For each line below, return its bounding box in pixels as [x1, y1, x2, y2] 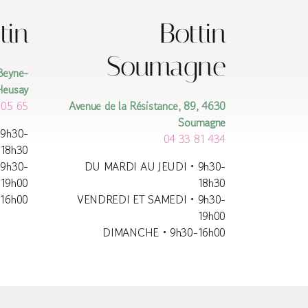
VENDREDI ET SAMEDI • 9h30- [76, 191, 226, 208]
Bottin [159, 17, 226, 50]
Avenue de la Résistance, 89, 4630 [68, 98, 226, 115]
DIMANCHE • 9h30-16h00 [102, 224, 226, 241]
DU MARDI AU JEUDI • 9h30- [84, 158, 226, 175]
